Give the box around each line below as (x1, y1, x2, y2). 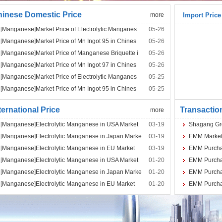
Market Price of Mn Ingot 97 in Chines (35, 61, 136, 68)
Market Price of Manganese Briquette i (35, 50, 138, 56)
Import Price (183, 11, 221, 19)
